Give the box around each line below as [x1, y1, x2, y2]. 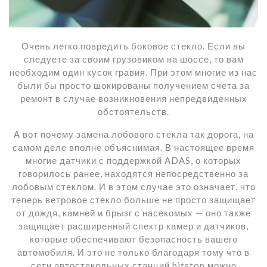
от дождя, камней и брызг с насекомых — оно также [16, 207, 251, 218]
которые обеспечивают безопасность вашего [29, 233, 238, 244]
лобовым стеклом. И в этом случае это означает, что [11, 181, 256, 192]
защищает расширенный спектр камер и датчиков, [18, 220, 249, 231]
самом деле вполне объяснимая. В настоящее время [13, 141, 254, 153]
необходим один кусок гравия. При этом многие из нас [10, 66, 257, 77]
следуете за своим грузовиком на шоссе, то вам [23, 53, 244, 64]
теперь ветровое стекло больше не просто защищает [11, 194, 256, 205]
